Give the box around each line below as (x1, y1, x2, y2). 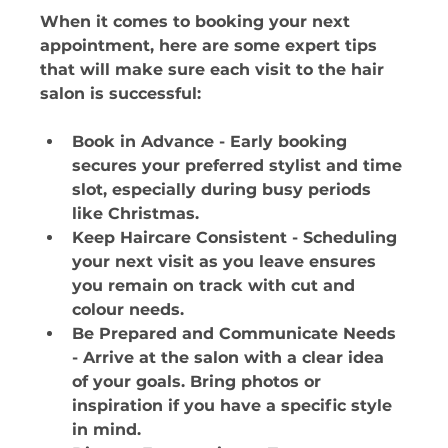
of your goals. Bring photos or (72, 371, 327, 391)
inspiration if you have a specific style (72, 395, 398, 415)
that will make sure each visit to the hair (40, 59, 390, 79)
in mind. (72, 419, 147, 439)
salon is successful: (40, 83, 202, 103)
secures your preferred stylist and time (72, 155, 408, 175)
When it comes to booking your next (40, 11, 356, 31)
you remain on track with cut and (72, 275, 361, 295)
